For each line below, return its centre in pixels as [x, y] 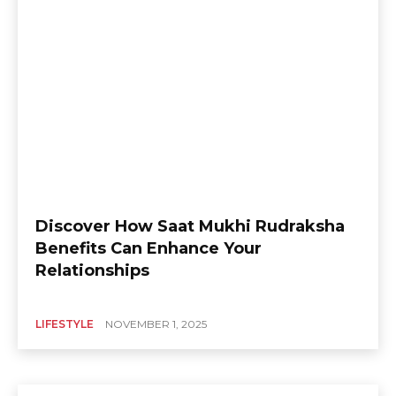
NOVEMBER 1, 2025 [156, 324]
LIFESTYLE [65, 324]
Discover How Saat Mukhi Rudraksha [190, 226]
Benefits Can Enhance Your [148, 248]
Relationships [92, 270]
